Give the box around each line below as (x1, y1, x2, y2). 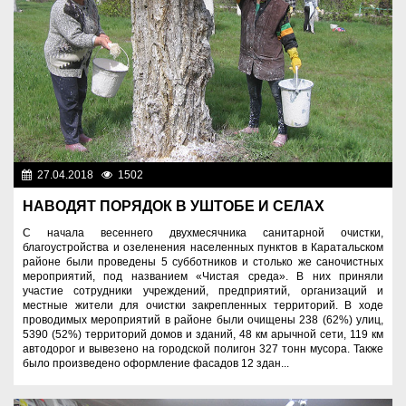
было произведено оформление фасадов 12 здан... (23, 356, 289, 370)
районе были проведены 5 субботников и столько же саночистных (23, 255, 383, 268)
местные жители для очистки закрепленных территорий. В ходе (23, 298, 383, 312)
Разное (349, 168, 387, 181)
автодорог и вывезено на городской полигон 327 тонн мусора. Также (23, 342, 383, 355)
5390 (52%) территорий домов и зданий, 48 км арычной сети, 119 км (23, 327, 383, 341)
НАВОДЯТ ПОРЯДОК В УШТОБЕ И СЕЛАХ (23, 198, 324, 214)
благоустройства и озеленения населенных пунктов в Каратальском (23, 240, 383, 254)
